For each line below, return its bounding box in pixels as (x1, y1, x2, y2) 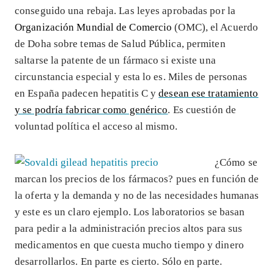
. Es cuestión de (168, 103, 237, 116)
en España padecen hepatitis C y (15, 87, 159, 99)
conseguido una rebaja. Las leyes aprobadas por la (15, 4, 235, 17)
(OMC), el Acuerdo (172, 21, 259, 33)
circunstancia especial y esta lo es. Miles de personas (15, 70, 248, 83)
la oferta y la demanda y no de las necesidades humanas (15, 189, 259, 201)
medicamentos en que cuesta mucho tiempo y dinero (15, 239, 244, 251)
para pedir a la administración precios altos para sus (15, 222, 243, 234)
